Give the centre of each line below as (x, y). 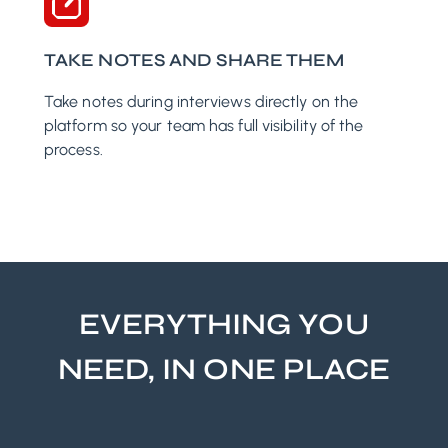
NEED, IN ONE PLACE (224, 369)
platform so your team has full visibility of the (204, 126)
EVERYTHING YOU (224, 324)
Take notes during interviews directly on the (201, 102)
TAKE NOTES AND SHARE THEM (194, 60)
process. (73, 150)
